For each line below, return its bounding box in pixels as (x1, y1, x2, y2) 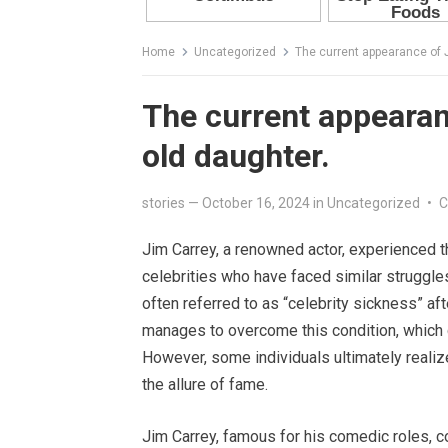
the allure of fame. (142, 375, 268, 395)
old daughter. (142, 137, 330, 176)
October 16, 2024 (202, 195, 310, 212)
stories (142, 195, 185, 212)
